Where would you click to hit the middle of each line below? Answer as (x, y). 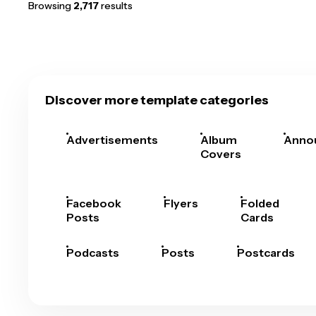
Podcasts (93, 253)
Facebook (94, 203)
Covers (221, 154)
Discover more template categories (157, 100)
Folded (260, 203)
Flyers (181, 203)
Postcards (266, 253)
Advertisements (112, 140)
